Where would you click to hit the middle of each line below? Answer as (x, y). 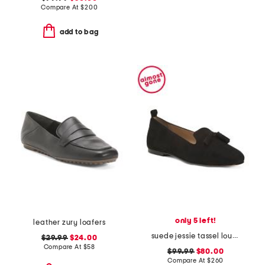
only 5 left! (195, 221)
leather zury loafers (70, 222)
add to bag (79, 32)
